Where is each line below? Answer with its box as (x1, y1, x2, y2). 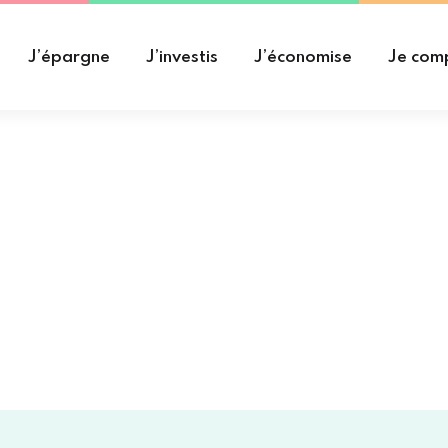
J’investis (146, 48, 218, 66)
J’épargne (28, 48, 110, 66)
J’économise (254, 48, 352, 66)
